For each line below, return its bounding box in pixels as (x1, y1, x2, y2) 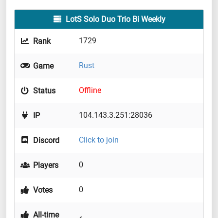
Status (31, 86, 56, 96)
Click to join (79, 135, 119, 145)
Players (31, 161, 59, 170)
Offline (79, 86, 101, 95)
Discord (31, 136, 60, 145)
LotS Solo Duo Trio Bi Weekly (63, 15, 165, 24)
